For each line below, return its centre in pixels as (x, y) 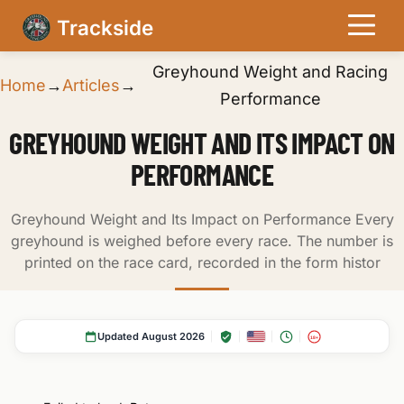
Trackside (105, 27)
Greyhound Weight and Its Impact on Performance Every (202, 219)
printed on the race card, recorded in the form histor (202, 262)
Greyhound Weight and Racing (270, 72)
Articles (91, 85)
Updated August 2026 (151, 336)
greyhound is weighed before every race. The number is (202, 241)
